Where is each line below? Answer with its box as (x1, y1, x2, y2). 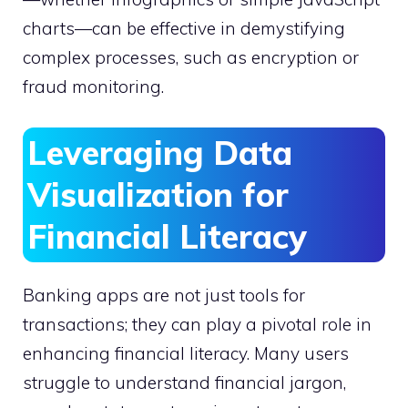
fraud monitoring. (23, 76, 164, 98)
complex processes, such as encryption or (23, 46, 359, 69)
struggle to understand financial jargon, (23, 371, 346, 393)
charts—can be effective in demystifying (23, 17, 345, 40)
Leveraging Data (27, 131, 292, 173)
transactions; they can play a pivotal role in (23, 312, 372, 335)
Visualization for (27, 173, 289, 215)
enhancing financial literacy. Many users (23, 342, 349, 364)
